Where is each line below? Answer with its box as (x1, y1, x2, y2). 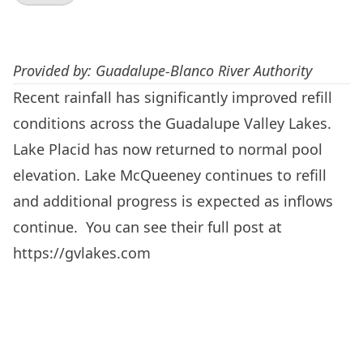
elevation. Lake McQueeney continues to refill (13, 165, 327, 185)
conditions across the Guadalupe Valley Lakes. (13, 113, 331, 133)
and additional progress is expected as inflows (13, 191, 333, 211)
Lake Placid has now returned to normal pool (13, 139, 322, 159)
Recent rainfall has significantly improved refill (13, 88, 332, 107)
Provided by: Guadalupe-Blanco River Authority (13, 61, 312, 80)
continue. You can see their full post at (13, 217, 282, 237)
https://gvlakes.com (13, 243, 151, 263)
